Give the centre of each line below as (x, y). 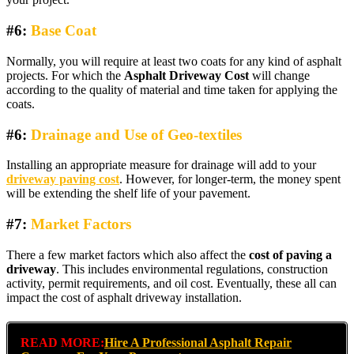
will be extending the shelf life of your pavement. (128, 194)
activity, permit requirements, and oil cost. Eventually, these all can (171, 283)
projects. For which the (65, 75)
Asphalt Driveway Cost (188, 75)
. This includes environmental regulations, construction (192, 269)
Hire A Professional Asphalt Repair (198, 342)
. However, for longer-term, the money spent (230, 179)
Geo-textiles (205, 134)
